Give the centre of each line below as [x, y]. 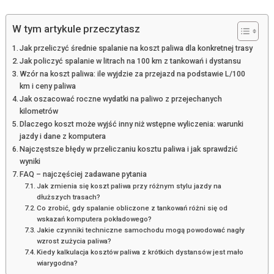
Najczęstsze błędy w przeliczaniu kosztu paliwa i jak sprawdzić [129, 149]
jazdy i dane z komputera [63, 136]
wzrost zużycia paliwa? [74, 241]
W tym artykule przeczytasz [76, 28]
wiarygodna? [57, 263]
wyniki [30, 161]
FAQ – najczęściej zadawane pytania [83, 174]
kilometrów [39, 111]
